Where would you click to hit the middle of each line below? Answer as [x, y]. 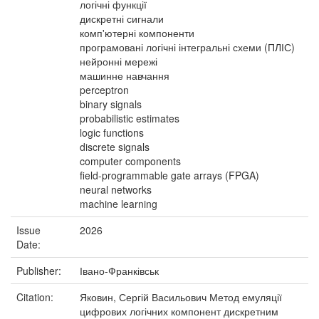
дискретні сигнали [122, 19]
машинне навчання [125, 75]
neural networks [116, 189]
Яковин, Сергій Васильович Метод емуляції [181, 297]
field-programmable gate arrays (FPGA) [169, 175]
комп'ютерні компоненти [137, 33]
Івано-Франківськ [119, 271]
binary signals [111, 104]
